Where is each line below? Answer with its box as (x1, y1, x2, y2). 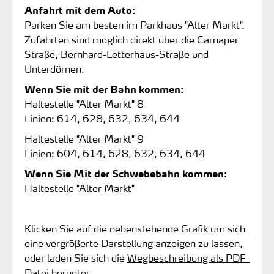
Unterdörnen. (24, 62, 84, 75)
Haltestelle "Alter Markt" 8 (24, 97, 144, 110)
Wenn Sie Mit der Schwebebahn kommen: (24, 166, 227, 180)
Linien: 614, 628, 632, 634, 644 (24, 111, 182, 125)
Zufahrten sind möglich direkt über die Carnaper (24, 32, 239, 46)
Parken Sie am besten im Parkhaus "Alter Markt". (24, 18, 245, 31)
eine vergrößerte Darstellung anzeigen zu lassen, (24, 236, 243, 250)
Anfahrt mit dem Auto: (24, 3, 135, 17)
